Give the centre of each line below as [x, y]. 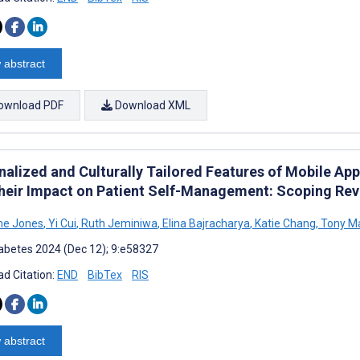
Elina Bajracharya [205, 223]
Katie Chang [284, 223]
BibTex [105, 274]
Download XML [151, 105]
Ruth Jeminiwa [118, 223]
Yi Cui [61, 223]
